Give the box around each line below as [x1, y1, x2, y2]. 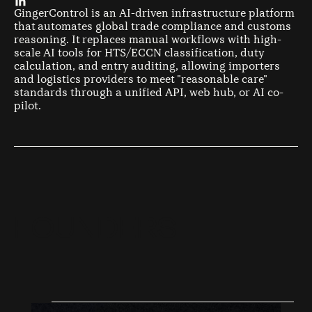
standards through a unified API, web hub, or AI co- [14, 85, 283, 100]
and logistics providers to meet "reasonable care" [14, 72, 267, 86]
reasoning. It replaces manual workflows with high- [14, 32, 281, 47]
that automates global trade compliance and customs [14, 19, 291, 33]
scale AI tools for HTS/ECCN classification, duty [14, 45, 264, 60]
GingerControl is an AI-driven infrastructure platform [14, 6, 295, 20]
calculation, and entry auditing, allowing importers [14, 58, 280, 73]
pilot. [14, 98, 41, 113]
